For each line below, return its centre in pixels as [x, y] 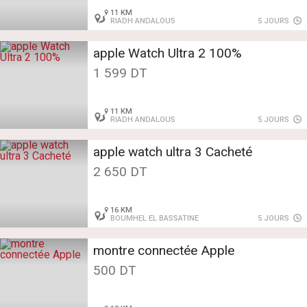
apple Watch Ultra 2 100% [168, 53]
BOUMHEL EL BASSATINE [155, 219]
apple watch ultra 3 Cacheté [173, 152]
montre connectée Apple [164, 251]
